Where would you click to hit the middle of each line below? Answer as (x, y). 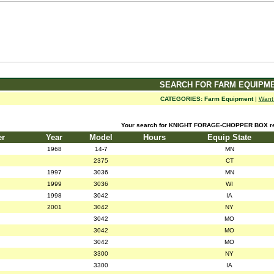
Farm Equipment (228, 99)
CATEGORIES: (181, 99)
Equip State (229, 137)
